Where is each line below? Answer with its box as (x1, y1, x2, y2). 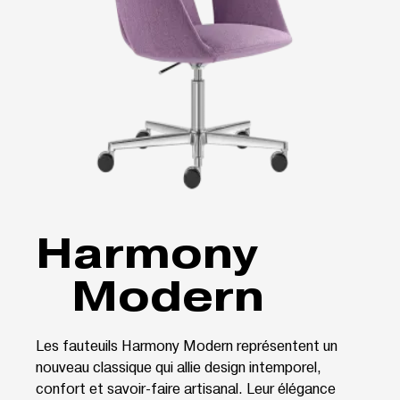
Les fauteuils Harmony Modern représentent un (36, 335, 337, 354)
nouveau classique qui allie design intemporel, (36, 356, 321, 376)
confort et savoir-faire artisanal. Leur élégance (36, 378, 336, 397)
